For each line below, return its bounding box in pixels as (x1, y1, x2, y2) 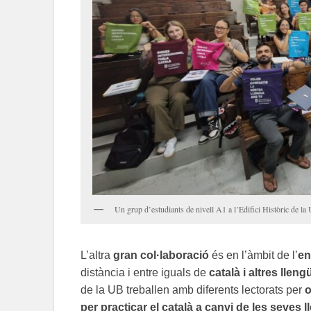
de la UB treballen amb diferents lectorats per (81, 283, 305, 296)
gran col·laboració (113, 249, 209, 261)
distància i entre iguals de (81, 266, 209, 278)
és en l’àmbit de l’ (209, 249, 298, 261)
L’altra (81, 249, 113, 261)
